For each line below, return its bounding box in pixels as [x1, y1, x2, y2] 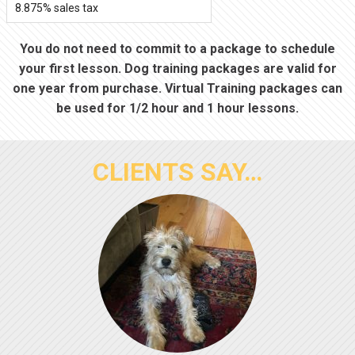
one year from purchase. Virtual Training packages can [13, 81, 342, 97]
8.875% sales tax [15, 2, 98, 15]
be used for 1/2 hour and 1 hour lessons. [56, 101, 299, 116]
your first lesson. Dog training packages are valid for [18, 61, 337, 77]
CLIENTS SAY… [93, 157, 262, 188]
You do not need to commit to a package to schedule [20, 41, 335, 57]
